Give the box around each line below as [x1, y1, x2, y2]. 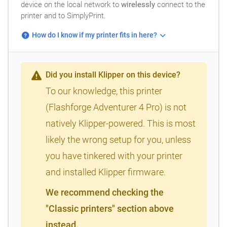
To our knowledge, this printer [46, 85, 162, 96]
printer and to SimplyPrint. [21, 11, 106, 20]
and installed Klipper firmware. [46, 166, 166, 177]
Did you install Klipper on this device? [46, 69, 180, 80]
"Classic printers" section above [46, 203, 174, 214]
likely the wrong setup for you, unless [46, 134, 191, 145]
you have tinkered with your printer [46, 150, 182, 161]
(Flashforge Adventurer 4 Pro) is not [46, 101, 186, 112]
